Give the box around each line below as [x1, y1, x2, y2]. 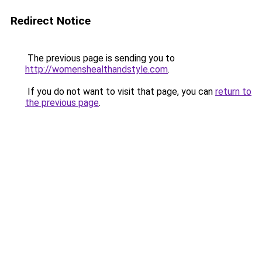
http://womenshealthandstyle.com [25, 64, 168, 75]
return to [215, 86, 251, 97]
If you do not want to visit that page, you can [25, 86, 215, 97]
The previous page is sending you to [25, 53, 175, 64]
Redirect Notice [11, 14, 91, 27]
